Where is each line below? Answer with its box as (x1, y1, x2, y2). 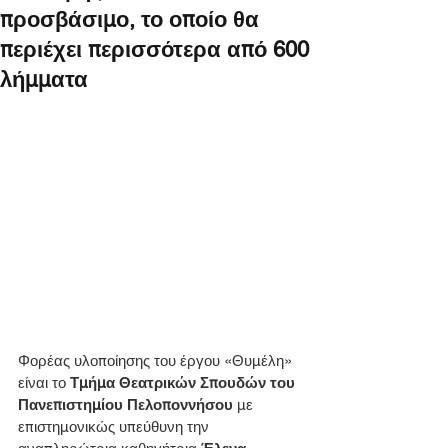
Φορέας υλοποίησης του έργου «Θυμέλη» (18, 352, 296, 370)
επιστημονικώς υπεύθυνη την (18, 418, 213, 436)
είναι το (18, 374, 70, 392)
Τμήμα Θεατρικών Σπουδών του (70, 374, 299, 392)
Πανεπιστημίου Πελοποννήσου (18, 396, 233, 414)
